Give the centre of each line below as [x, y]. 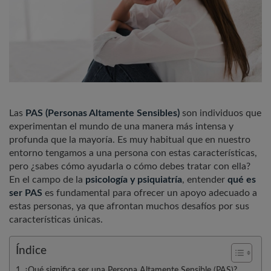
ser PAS [26, 193]
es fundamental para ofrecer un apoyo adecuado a [150, 193]
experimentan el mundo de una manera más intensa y [121, 127]
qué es [242, 180]
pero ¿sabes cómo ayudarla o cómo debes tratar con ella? [130, 167]
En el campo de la [47, 180]
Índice [31, 251]
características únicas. [56, 220]
